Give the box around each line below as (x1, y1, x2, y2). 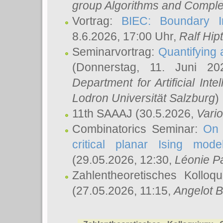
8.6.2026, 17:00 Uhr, (72, 30, 179, 43)
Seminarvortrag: (72, 45, 158, 58)
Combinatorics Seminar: (72, 122, 204, 135)
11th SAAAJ (72, 107, 135, 120)
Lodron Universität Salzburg (72, 92, 215, 105)
